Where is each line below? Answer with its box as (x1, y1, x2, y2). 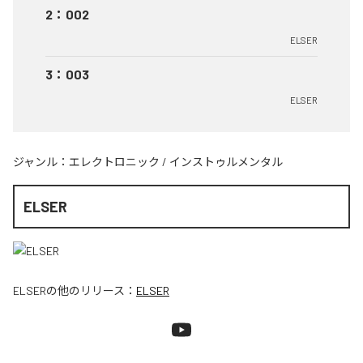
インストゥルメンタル (169, 154, 283, 169)
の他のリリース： (46, 284, 136, 297)
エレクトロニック (69, 154, 160, 169)
